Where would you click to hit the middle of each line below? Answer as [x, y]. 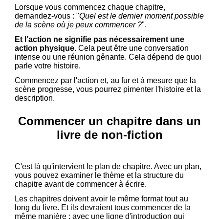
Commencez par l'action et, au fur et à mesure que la [105, 81]
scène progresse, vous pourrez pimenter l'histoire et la [108, 89]
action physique [44, 48]
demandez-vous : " [47, 16]
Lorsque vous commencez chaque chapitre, [90, 7]
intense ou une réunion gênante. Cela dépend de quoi [108, 57]
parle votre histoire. [49, 66]
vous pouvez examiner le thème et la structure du [99, 175]
